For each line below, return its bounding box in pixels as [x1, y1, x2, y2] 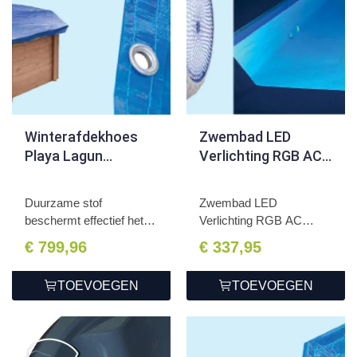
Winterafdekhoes [25, 127, 138, 145]
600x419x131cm [25, 166, 131, 183]
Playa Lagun [25, 147, 103, 164]
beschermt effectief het [25, 213, 143, 227]
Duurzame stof [25, 195, 102, 210]
